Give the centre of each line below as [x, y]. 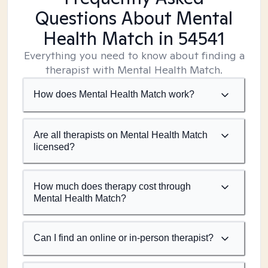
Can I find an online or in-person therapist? [124, 238]
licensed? [54, 147]
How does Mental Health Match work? [114, 94]
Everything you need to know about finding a [134, 55]
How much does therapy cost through [112, 186]
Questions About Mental [134, 18]
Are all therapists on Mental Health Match [121, 135]
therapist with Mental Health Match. [134, 70]
